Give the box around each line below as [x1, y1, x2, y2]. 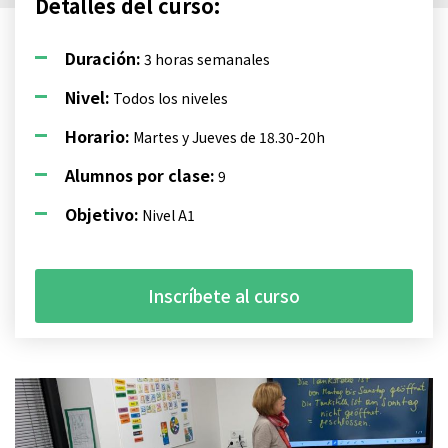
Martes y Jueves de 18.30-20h [130, 127, 325, 147]
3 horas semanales [141, 49, 270, 69]
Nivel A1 [139, 205, 195, 225]
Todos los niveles [110, 88, 228, 108]
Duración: [65, 46, 141, 70]
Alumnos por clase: [65, 163, 215, 187]
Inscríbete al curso [148, 283, 300, 308]
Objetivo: [65, 202, 139, 226]
